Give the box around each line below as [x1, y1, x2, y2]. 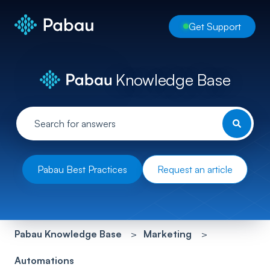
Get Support [189, 20, 241, 33]
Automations [14, 254, 74, 266]
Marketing [143, 227, 192, 240]
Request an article [157, 163, 233, 176]
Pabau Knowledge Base [14, 227, 122, 240]
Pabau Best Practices [37, 163, 127, 176]
